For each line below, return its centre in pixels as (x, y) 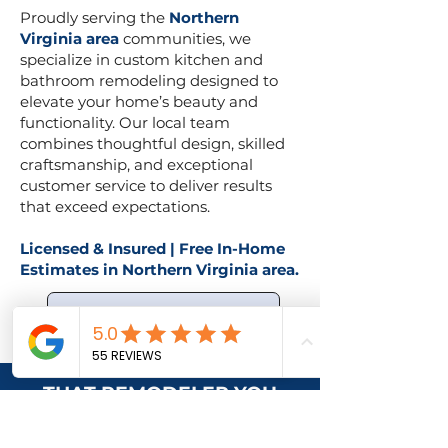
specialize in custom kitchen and (141, 59)
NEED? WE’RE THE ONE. (160, 415)
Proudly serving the (94, 17)
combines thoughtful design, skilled (152, 143)
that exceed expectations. (115, 206)
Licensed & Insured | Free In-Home (152, 248)
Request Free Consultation (163, 313)
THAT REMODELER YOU (160, 393)
